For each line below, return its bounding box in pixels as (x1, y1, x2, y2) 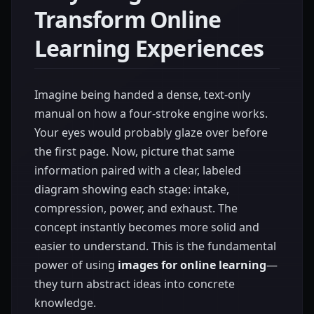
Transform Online (34, 4, 221, 34)
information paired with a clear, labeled (34, 163, 241, 178)
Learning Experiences (34, 33, 264, 63)
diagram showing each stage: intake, (34, 182, 229, 197)
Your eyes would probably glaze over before (34, 125, 268, 140)
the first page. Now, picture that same (34, 144, 235, 159)
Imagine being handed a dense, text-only (34, 87, 250, 102)
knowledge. (34, 295, 96, 310)
